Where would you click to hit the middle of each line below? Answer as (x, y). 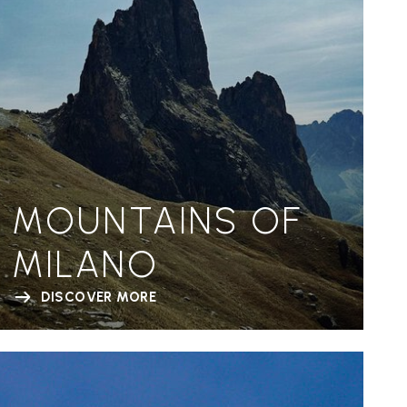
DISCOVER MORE (99, 297)
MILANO (86, 264)
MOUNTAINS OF (158, 220)
